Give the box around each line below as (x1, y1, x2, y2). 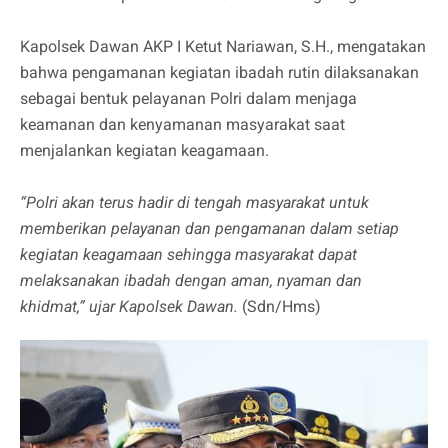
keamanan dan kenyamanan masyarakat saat (20, 114, 345, 134)
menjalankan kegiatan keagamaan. (20, 140, 269, 160)
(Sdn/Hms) (242, 296, 321, 316)
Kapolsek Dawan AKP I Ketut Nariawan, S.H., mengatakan (20, 36, 426, 56)
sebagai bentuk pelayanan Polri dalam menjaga (20, 88, 357, 108)
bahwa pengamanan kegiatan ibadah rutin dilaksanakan (20, 62, 419, 82)
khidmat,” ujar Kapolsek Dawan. (20, 296, 242, 316)
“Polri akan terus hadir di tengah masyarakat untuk (20, 192, 369, 212)
